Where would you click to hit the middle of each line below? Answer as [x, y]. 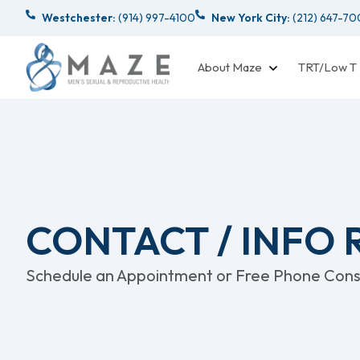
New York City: [251, 17]
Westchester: [79, 17]
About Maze [230, 67]
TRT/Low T [327, 67]
